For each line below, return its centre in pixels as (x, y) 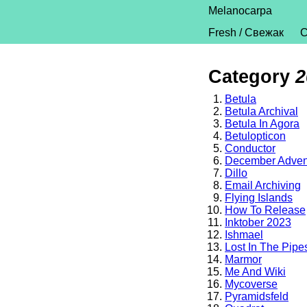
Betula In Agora (262, 124)
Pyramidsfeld (257, 296)
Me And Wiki (255, 272)
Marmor (243, 259)
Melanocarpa (240, 11)
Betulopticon (255, 136)
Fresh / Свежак (246, 33)
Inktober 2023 (258, 222)
